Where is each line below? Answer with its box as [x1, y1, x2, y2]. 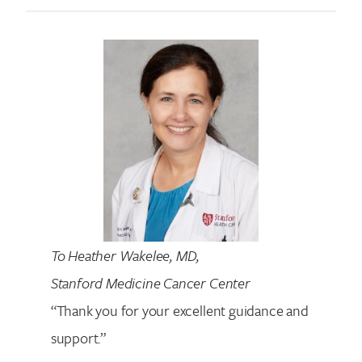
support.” [50, 326, 106, 348]
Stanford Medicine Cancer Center [50, 271, 250, 293]
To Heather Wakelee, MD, [50, 244, 200, 266]
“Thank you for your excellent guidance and [50, 299, 309, 321]
